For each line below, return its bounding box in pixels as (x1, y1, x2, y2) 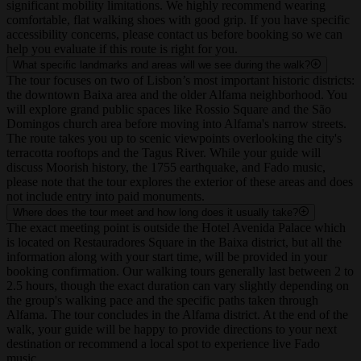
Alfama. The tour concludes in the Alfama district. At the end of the (6, 322, 348, 336)
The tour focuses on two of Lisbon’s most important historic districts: (6, 87, 355, 102)
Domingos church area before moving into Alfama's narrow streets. (6, 131, 346, 145)
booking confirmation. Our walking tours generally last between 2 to (6, 278, 354, 293)
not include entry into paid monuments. (6, 203, 205, 218)
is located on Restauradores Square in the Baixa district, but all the (6, 249, 342, 263)
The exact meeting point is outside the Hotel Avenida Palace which (6, 234, 346, 249)
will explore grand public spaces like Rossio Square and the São (6, 116, 331, 131)
